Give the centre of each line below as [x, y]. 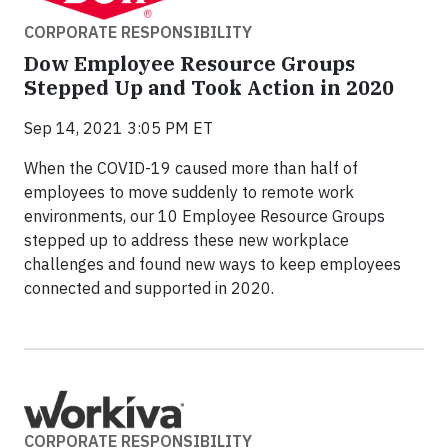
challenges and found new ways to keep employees [212, 263]
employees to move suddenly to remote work [189, 191]
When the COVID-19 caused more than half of [191, 167]
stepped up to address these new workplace [186, 239]
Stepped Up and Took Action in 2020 [209, 87]
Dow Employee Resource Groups [189, 63]
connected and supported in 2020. [149, 287]
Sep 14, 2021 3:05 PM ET [118, 127]
